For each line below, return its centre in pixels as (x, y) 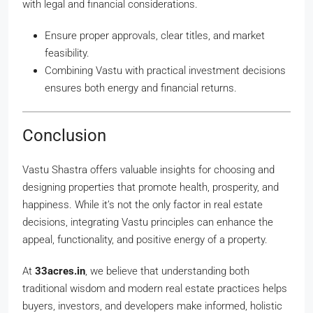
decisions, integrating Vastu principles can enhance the (148, 222)
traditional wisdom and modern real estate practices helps (155, 289)
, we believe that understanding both (167, 271)
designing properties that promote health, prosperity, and (151, 187)
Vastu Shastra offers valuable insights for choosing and (148, 170)
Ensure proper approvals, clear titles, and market (155, 36)
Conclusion (64, 136)
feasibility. (67, 53)
